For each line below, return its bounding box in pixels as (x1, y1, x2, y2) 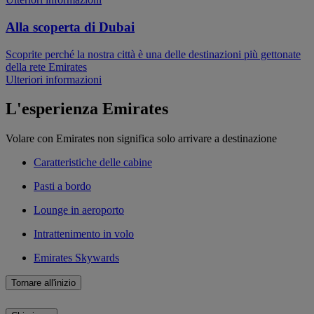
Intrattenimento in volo (34, 228, 134, 240)
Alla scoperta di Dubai (6, 19, 135, 34)
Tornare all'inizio (11, 278, 76, 289)
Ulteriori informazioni (6, 73, 102, 86)
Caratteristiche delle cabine (34, 156, 152, 169)
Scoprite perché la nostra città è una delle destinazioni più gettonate (6, 48, 301, 60)
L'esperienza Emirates (6, 100, 168, 118)
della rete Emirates (6, 60, 87, 73)
